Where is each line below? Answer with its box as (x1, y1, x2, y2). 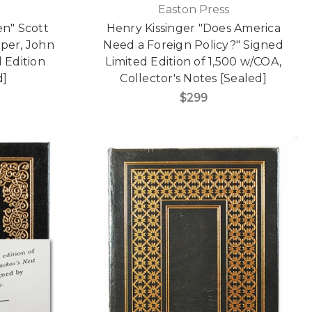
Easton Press (157, 3, 229, 17)
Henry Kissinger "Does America (106, 22, 281, 36)
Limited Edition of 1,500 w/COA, (105, 55, 282, 69)
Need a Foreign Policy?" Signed (103, 38, 283, 52)
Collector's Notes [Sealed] (120, 72, 267, 86)
